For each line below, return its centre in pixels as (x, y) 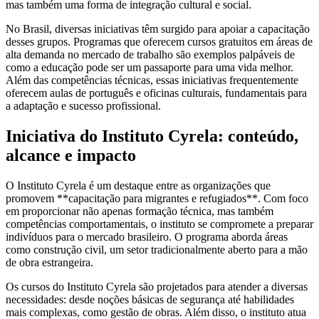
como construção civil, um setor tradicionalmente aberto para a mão (157, 249)
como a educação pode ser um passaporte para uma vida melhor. (150, 67)
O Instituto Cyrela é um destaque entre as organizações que (138, 185)
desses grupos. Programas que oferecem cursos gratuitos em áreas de (159, 41)
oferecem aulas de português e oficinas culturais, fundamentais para (156, 93)
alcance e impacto (71, 155)
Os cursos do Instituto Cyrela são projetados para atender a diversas (157, 286)
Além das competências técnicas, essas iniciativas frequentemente (152, 80)
